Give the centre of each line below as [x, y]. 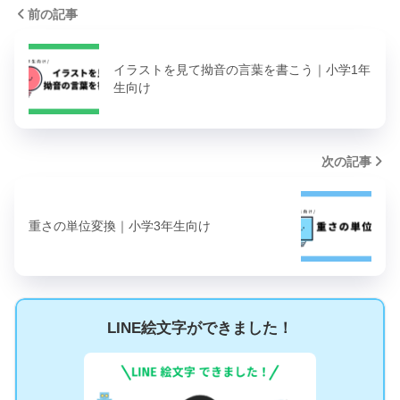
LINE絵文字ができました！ [200, 328]
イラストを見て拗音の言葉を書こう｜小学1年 [242, 70]
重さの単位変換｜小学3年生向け [120, 226]
